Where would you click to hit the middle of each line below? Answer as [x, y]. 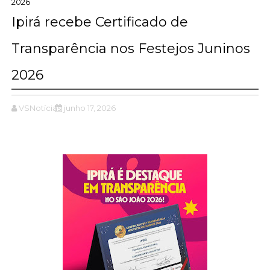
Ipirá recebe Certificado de [99, 22]
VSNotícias [39, 108]
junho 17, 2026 [89, 108]
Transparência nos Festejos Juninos [130, 48]
